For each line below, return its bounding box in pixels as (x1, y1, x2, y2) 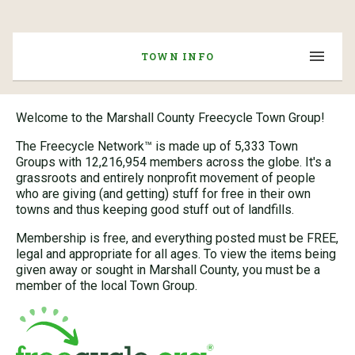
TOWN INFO (140, 50, 215, 63)
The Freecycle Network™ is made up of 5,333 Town (16, 139, 298, 154)
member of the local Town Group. (16, 278, 197, 293)
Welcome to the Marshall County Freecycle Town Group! (16, 110, 325, 125)
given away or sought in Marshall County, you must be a (16, 262, 320, 277)
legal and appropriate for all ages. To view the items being (16, 246, 336, 261)
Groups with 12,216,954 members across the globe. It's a (16, 155, 331, 170)
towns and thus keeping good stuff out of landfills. (16, 202, 294, 217)
